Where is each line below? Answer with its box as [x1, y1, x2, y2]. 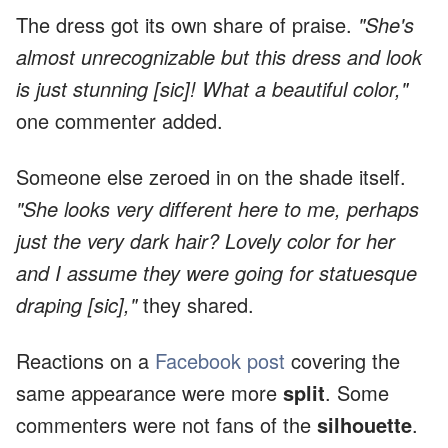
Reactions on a [16, 346, 155, 376]
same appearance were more [16, 378, 283, 408]
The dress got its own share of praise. [16, 10, 358, 40]
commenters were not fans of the [16, 410, 317, 440]
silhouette [317, 410, 412, 440]
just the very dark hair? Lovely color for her [16, 226, 395, 256]
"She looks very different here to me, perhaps [16, 194, 419, 224]
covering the [285, 346, 400, 376]
